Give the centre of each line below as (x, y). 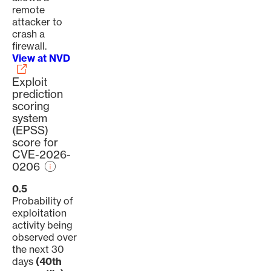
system (30, 118)
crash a (28, 34)
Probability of (43, 201)
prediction (38, 94)
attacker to (37, 22)
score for (35, 142)
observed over (44, 237)
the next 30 (38, 249)
